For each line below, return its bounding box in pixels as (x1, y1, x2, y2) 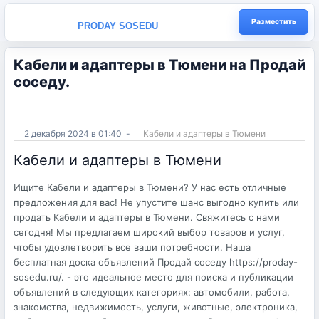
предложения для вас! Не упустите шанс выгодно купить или (14, 197, 299, 208)
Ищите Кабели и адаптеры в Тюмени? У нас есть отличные (14, 182, 286, 193)
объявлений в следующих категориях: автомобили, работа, (14, 286, 290, 298)
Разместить (251, 17, 296, 26)
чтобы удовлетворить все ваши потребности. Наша (14, 241, 251, 253)
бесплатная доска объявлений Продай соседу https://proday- (14, 256, 298, 268)
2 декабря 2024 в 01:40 (21, 128, 124, 139)
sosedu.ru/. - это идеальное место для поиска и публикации (14, 271, 293, 283)
